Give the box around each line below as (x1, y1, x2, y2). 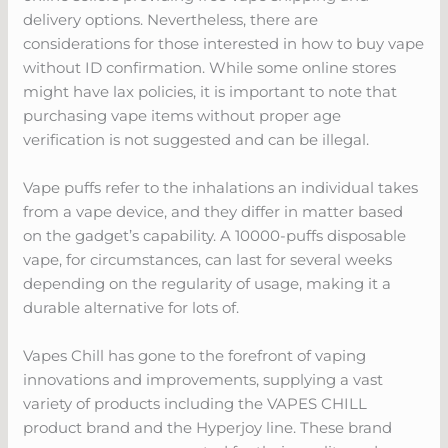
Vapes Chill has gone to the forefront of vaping (23, 345, 367, 365)
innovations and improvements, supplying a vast (23, 369, 384, 389)
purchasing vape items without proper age (23, 105, 342, 125)
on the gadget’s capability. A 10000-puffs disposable (23, 225, 407, 245)
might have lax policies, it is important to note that (23, 81, 398, 101)
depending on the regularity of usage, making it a (23, 273, 392, 293)
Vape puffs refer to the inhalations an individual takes (23, 177, 419, 197)
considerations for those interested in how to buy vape (23, 33, 425, 53)
